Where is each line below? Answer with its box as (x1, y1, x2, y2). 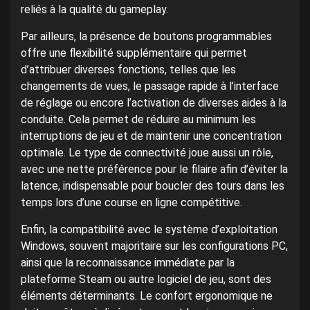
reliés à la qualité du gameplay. (21, 3, 168, 17)
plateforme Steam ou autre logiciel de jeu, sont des (21, 273, 271, 286)
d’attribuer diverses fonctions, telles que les (21, 63, 236, 77)
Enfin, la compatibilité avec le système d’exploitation (21, 223, 277, 237)
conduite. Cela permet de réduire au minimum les (21, 113, 256, 127)
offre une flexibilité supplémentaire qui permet (21, 46, 247, 60)
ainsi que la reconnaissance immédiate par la (21, 256, 235, 270)
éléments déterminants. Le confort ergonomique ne (21, 289, 273, 303)
